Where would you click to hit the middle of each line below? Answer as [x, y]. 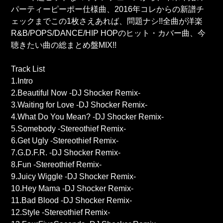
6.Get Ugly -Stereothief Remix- [65, 141]
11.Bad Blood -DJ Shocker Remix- [72, 201]
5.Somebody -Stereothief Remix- [69, 129]
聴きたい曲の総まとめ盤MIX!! [64, 45]
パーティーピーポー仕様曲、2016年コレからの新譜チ [108, 9]
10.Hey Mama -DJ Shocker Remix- [72, 189]
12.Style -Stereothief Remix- [61, 213]
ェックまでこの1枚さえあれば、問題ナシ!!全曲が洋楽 [107, 21]
